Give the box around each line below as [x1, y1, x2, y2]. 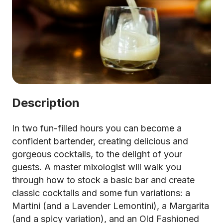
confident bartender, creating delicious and [12, 136, 188, 146]
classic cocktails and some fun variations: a [12, 188, 190, 198]
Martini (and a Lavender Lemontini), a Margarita [12, 201, 209, 211]
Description [12, 96, 80, 110]
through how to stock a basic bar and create [12, 175, 195, 185]
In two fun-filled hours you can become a [12, 123, 182, 133]
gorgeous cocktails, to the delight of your [12, 149, 182, 159]
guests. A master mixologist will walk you [12, 162, 181, 172]
